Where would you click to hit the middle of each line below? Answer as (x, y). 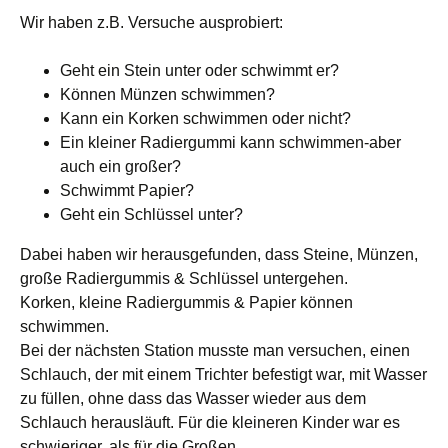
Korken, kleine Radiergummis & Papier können (186, 302)
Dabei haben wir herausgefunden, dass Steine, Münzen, (219, 254)
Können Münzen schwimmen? (167, 94)
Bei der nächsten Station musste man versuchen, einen (215, 350)
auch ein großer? (120, 166)
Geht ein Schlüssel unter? (151, 214)
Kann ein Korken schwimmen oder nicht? (205, 118)
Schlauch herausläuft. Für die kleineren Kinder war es (210, 422)
